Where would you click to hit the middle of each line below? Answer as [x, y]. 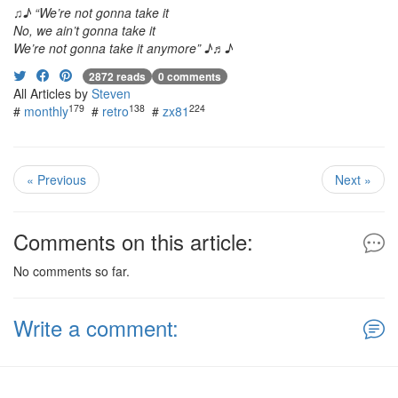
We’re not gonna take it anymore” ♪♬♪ [123, 48]
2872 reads [117, 77]
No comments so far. [72, 271]
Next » [353, 180]
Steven [111, 94]
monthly [46, 111]
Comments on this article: [133, 242]
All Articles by [52, 94]
